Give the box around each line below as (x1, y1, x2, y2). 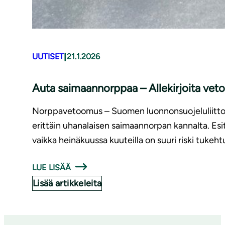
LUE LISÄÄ (32, 162, 71, 172)
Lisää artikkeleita (33, 177, 102, 189)
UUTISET (32, 52, 64, 62)
